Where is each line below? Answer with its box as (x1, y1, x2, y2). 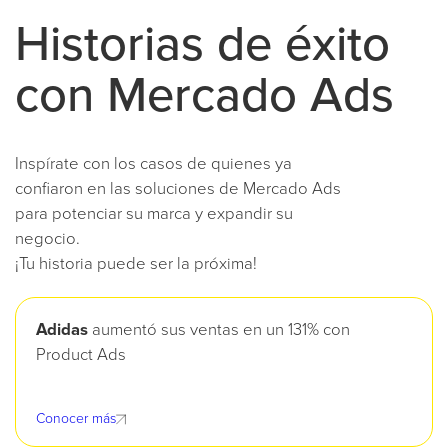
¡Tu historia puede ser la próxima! (15, 256, 257, 274)
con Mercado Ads (15, 72, 394, 122)
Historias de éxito (15, 21, 390, 71)
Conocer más (36, 412, 116, 427)
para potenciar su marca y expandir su (15, 206, 293, 224)
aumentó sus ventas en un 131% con (88, 322, 350, 340)
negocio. (15, 231, 80, 249)
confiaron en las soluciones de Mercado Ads (15, 181, 341, 199)
